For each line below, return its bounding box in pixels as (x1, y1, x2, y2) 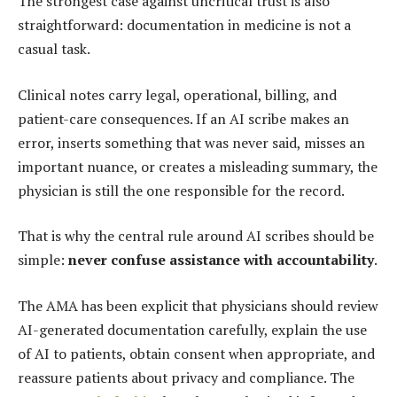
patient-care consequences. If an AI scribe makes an (18, 108, 349, 128)
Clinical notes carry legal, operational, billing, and (18, 84, 337, 105)
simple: (18, 250, 68, 270)
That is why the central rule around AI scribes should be (18, 226, 374, 246)
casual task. (18, 39, 90, 59)
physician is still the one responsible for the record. (18, 180, 345, 200)
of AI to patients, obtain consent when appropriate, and (18, 343, 375, 363)
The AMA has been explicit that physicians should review (18, 295, 378, 315)
